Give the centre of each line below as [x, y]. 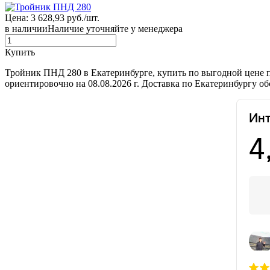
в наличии [26, 28]
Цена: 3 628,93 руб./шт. [52, 17]
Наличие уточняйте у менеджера [115, 28]
